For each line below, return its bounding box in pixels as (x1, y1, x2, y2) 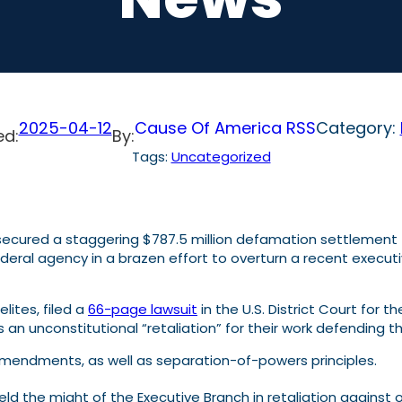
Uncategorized (170, 147, 271, 167)
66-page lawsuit (88, 300, 197, 319)
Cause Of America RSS (134, 117, 316, 140)
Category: (315, 117, 400, 140)
